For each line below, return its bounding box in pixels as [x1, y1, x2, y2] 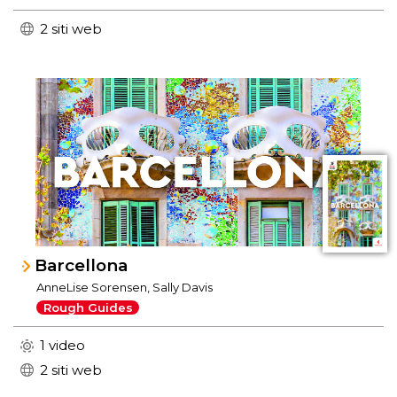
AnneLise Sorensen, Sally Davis [36, 279, 214, 294]
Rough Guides [43, 300, 133, 315]
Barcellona [35, 255, 128, 276]
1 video [40, 337, 85, 354]
